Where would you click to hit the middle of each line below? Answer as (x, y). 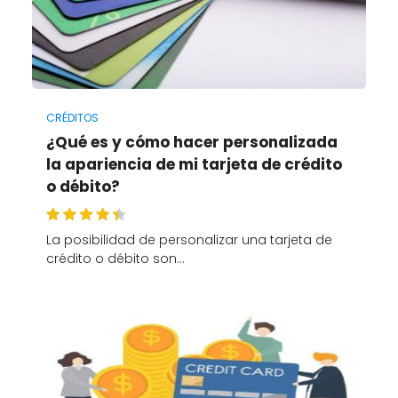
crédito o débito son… (115, 259)
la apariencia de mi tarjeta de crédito (194, 165)
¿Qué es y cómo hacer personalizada (191, 143)
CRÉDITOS (72, 118)
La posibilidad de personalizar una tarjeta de (189, 240)
